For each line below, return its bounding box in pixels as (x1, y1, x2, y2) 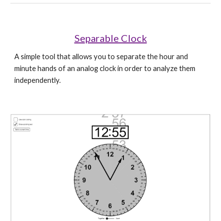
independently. (14, 76, 61, 84)
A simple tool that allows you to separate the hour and (14, 52, 188, 61)
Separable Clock (74, 32, 147, 44)
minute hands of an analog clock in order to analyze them (14, 64, 196, 73)
